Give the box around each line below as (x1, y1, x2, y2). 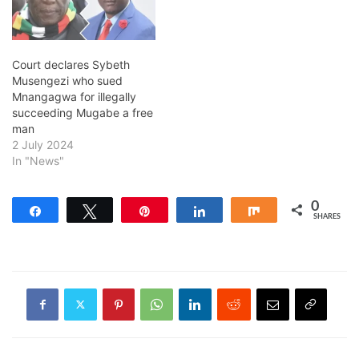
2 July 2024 (12, 137, 74, 151)
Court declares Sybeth (12, 57, 130, 71)
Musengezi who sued (12, 73, 123, 87)
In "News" (12, 153, 64, 167)
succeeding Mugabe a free (12, 105, 153, 119)
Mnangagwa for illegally (12, 89, 136, 103)
